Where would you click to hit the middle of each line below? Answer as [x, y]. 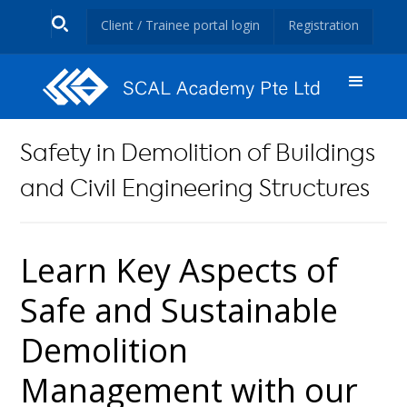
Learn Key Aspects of [179, 271]
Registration [323, 25]
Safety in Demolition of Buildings [198, 155]
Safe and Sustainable [179, 311]
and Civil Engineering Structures [195, 191]
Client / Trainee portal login [180, 25]
